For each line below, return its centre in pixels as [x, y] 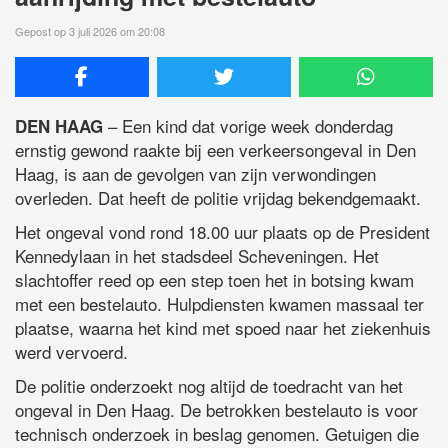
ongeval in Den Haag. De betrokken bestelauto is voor [216, 410]
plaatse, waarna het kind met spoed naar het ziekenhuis [223, 328]
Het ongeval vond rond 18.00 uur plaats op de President [222, 232]
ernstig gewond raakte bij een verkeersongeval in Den [215, 150]
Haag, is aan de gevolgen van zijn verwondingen [195, 174]
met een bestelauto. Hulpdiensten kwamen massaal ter [219, 304]
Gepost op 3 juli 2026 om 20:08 [90, 31]
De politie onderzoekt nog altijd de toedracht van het [209, 386]
